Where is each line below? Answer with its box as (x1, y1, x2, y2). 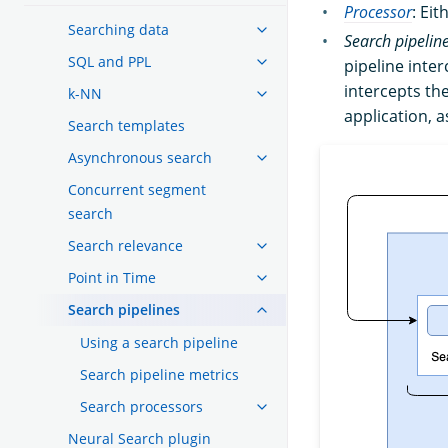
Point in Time (68, 267, 156, 287)
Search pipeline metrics (80, 364, 239, 384)
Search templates (68, 115, 185, 135)
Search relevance (68, 235, 183, 255)
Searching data (68, 19, 169, 39)
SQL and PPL (68, 51, 151, 71)
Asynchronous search (68, 147, 212, 167)
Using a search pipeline (80, 332, 238, 352)
